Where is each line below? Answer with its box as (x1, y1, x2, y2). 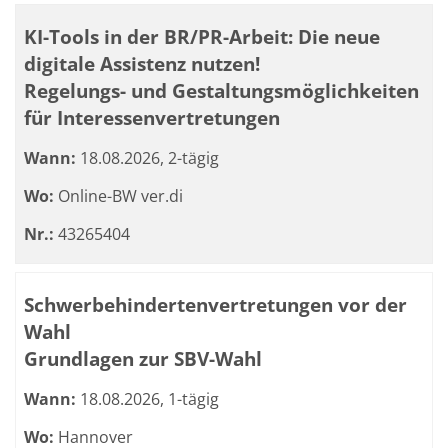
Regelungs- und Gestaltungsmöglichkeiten (24, 77, 419, 104)
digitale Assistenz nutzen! (24, 50, 260, 77)
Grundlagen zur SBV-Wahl (24, 345, 262, 372)
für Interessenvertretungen (24, 104, 280, 131)
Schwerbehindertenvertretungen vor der (24, 291, 407, 318)
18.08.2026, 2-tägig (76, 147, 219, 169)
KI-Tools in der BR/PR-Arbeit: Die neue (24, 23, 380, 50)
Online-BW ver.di (54, 185, 183, 207)
